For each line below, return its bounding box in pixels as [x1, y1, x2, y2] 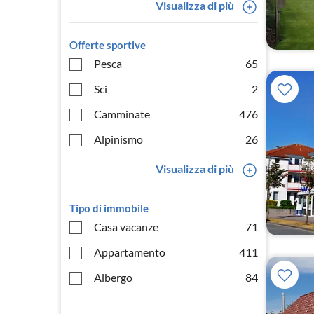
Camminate [94, 107, 150, 121]
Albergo [94, 271, 132, 284]
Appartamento [94, 245, 165, 259]
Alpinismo [94, 132, 143, 146]
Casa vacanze [94, 220, 158, 233]
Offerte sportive [69, 39, 146, 51]
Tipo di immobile [69, 202, 149, 214]
